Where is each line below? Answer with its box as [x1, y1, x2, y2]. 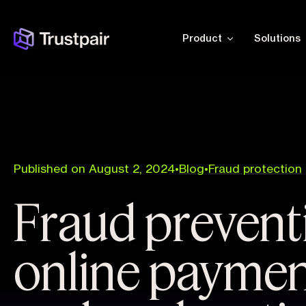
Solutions [254, 33, 301, 44]
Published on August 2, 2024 [14, 163, 175, 175]
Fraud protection [208, 163, 302, 175]
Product [182, 33, 222, 44]
